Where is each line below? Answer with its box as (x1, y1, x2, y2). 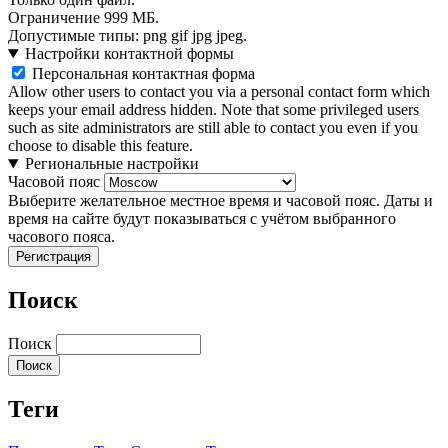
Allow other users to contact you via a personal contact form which (8, 83, 430, 101)
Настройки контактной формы (24, 45, 234, 63)
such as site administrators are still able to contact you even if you (8, 119, 418, 137)
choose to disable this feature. (8, 137, 193, 155)
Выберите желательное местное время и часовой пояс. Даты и (8, 192, 433, 210)
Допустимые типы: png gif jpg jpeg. (8, 27, 247, 45)
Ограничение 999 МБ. (8, 9, 159, 27)
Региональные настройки (24, 155, 199, 173)
